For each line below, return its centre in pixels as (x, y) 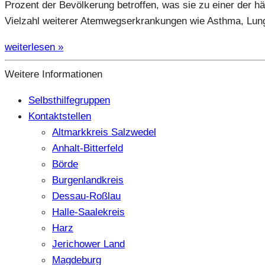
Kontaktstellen (60, 116)
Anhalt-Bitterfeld (88, 148)
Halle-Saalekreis (88, 212)
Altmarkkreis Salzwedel (104, 132)
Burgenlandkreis (88, 180)
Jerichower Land (88, 244)
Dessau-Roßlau (86, 196)
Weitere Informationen (54, 74)
